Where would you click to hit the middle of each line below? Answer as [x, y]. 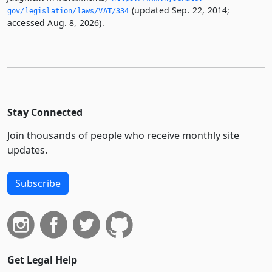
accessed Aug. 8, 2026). [56, 23]
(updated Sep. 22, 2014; [179, 10]
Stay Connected [45, 113]
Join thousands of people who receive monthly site [123, 136]
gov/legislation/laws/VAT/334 [68, 11]
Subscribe [38, 184]
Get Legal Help [42, 260]
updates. [27, 150]
